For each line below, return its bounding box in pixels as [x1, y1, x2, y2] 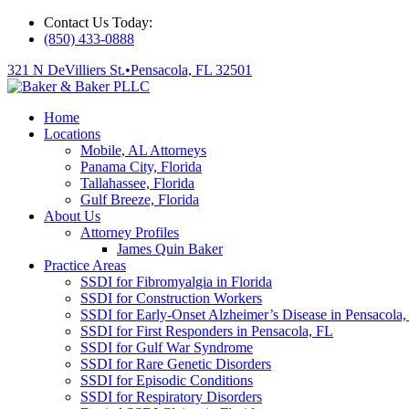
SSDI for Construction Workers [80, 290, 262, 306]
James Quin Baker [117, 241, 223, 257]
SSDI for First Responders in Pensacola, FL [80, 323, 333, 339]
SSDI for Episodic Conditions [80, 372, 253, 388]
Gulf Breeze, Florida [80, 192, 199, 207]
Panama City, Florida [80, 159, 202, 174]
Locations [44, 126, 100, 142]
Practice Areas [44, 257, 126, 273]
